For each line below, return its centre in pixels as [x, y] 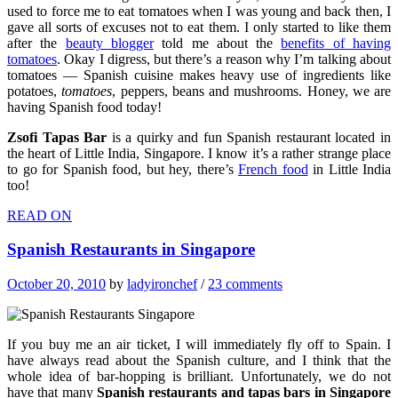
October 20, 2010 [56, 283]
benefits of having [336, 43]
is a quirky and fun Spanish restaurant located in [249, 137]
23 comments [245, 283]
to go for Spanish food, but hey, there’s [123, 169]
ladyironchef [162, 283]
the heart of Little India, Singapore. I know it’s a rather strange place [199, 153]
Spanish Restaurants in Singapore [131, 250]
